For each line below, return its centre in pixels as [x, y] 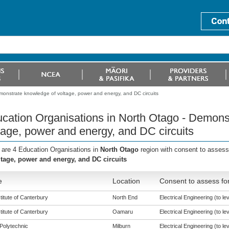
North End [125, 197]
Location [126, 181]
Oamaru [122, 212]
